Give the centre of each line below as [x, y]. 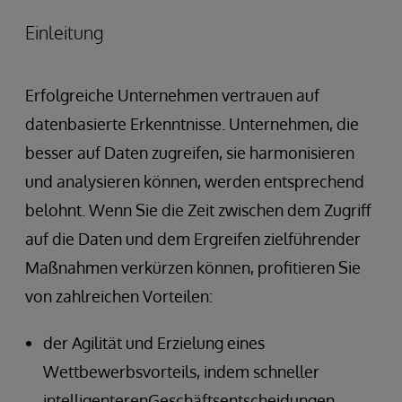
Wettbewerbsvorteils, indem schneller [181, 371]
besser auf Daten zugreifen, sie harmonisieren [190, 152]
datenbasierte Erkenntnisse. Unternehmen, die [192, 123]
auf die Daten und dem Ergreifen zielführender [193, 238]
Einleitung [64, 32]
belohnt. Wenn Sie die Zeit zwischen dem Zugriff [198, 210]
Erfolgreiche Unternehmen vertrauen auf [172, 95]
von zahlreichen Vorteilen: [119, 296]
